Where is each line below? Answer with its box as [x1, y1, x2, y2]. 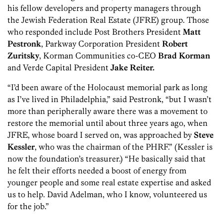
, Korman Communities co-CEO [39, 50, 158, 60]
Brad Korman [158, 50, 210, 60]
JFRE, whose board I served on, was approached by [7, 129, 194, 140]
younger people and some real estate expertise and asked [7, 177, 211, 187]
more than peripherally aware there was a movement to [7, 106, 208, 116]
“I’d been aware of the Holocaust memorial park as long [7, 82, 208, 92]
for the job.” [7, 201, 49, 211]
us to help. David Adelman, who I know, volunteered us [7, 189, 207, 199]
